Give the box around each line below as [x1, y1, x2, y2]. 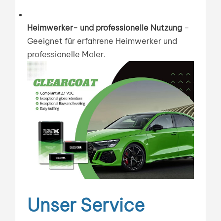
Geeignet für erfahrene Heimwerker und [27, 36, 177, 46]
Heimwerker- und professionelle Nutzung [27, 22, 182, 33]
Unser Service [27, 193, 145, 217]
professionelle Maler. [27, 49, 106, 59]
